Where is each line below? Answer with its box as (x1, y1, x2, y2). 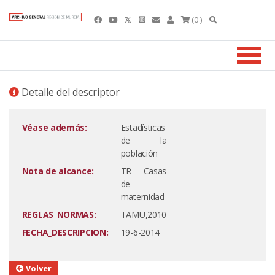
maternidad (120, 191, 165, 203)
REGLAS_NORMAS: (21, 209, 96, 220)
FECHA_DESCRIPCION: (21, 227, 109, 238)
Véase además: (21, 122, 87, 133)
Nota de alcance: (21, 165, 94, 177)
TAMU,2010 (120, 209, 167, 220)
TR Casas (120, 165, 167, 177)
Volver (24, 263, 52, 274)
